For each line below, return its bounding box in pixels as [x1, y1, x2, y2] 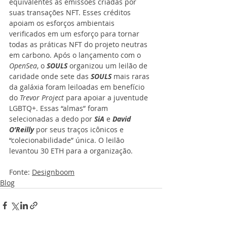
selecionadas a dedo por [9, 114, 94, 124]
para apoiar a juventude [64, 93, 150, 102]
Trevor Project [20, 93, 64, 102]
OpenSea [9, 61, 37, 70]
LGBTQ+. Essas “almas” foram [9, 103, 110, 113]
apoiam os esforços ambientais [9, 18, 117, 28]
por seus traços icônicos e [34, 125, 126, 134]
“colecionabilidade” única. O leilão [9, 135, 126, 145]
